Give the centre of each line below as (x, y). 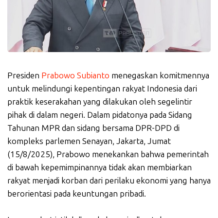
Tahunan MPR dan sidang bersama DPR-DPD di (93, 128)
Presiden (24, 76)
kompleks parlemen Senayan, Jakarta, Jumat (89, 141)
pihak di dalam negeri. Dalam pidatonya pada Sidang (100, 115)
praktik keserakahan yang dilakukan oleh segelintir (100, 102)
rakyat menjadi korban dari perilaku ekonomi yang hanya (109, 181)
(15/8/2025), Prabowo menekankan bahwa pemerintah (108, 154)
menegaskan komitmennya (159, 76)
